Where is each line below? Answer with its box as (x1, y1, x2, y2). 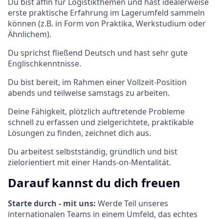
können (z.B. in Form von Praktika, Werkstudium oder (8, 18, 206, 29)
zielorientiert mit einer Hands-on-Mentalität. (8, 156, 171, 168)
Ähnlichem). (8, 28, 51, 40)
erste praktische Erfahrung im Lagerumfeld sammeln (8, 7, 205, 18)
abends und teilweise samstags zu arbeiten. (8, 87, 170, 98)
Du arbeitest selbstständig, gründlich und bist (8, 146, 177, 157)
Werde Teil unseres (98, 197, 168, 209)
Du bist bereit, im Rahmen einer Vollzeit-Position (8, 76, 187, 88)
